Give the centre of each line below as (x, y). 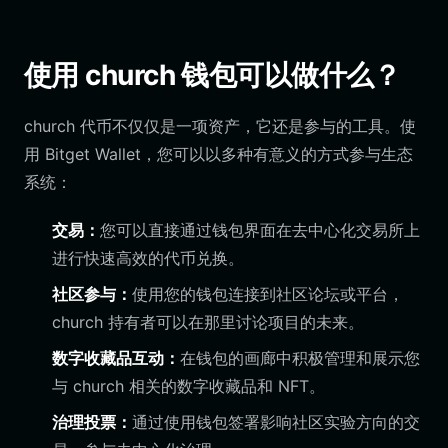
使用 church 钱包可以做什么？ (212, 75)
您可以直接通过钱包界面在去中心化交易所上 (260, 230)
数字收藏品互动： (116, 358)
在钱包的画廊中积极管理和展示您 (300, 358)
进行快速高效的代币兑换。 (148, 258)
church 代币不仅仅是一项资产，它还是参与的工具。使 (220, 126)
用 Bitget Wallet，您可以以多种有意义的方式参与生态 (218, 154)
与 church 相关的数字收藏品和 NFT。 (188, 386)
